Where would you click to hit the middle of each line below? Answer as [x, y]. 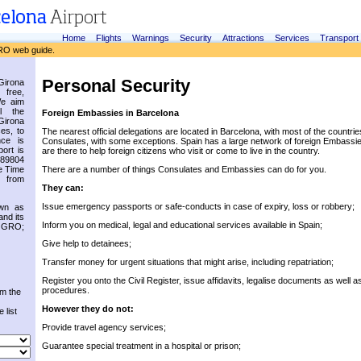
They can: [63, 188]
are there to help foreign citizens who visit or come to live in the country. [181, 151]
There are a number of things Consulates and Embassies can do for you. [184, 170]
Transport [339, 38]
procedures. [66, 290]
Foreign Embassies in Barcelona [110, 113]
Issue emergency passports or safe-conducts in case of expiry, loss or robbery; [198, 207]
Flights [109, 38]
